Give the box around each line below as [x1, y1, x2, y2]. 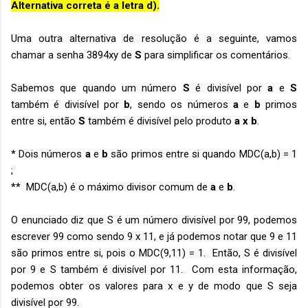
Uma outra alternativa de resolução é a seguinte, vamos [11, 32, 297, 45]
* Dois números [11, 148, 85, 160]
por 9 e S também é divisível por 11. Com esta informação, [11, 263, 297, 276]
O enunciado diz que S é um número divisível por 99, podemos [11, 214, 297, 226]
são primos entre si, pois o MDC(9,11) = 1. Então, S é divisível [11, 247, 297, 259]
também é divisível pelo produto [85, 115, 234, 127]
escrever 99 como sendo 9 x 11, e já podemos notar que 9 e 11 [11, 230, 297, 243]
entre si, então [11, 115, 78, 127]
